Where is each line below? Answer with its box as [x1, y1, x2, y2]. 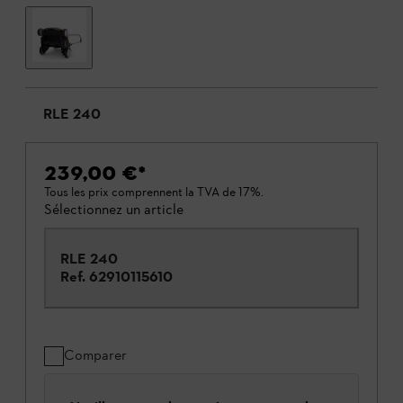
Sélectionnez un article [44, 201, 184, 218]
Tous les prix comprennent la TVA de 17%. [44, 184, 264, 200]
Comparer [64, 346, 127, 363]
